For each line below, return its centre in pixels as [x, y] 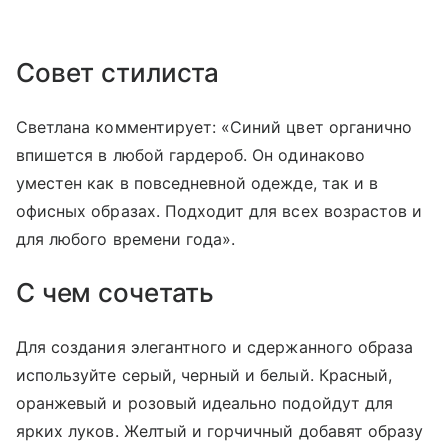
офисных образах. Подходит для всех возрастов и [219, 210]
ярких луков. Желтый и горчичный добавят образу [220, 430]
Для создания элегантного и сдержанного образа [215, 346]
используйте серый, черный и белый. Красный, [204, 374]
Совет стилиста [118, 72]
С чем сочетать [115, 292]
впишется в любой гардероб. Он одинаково [190, 154]
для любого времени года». [126, 238]
